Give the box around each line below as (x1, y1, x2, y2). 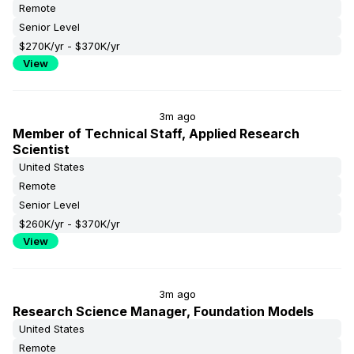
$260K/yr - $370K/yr (19, 217, 120, 230)
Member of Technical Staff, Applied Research (13, 126, 299, 141)
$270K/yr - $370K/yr (19, 40, 120, 52)
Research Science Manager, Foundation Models (13, 303, 314, 319)
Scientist (13, 141, 70, 157)
